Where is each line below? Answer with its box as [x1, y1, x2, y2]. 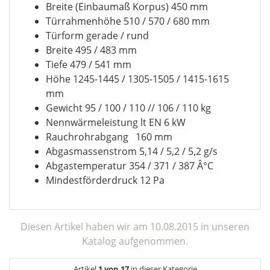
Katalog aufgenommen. [82, 234, 188, 248]
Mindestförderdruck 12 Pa [46, 174, 165, 187]
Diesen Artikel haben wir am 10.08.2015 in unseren [20, 220, 250, 233]
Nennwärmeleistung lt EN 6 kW [46, 116, 186, 129]
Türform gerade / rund [46, 29, 149, 42]
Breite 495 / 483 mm [46, 43, 137, 57]
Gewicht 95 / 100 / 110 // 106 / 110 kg [46, 101, 211, 115]
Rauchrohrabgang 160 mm [46, 130, 172, 143]
